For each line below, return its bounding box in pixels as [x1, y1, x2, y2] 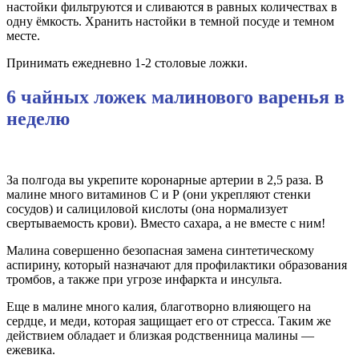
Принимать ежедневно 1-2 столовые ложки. [6, 56, 248, 71]
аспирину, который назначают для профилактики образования [6, 258, 347, 272]
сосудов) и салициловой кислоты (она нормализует [6, 202, 288, 216]
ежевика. [6, 343, 55, 357]
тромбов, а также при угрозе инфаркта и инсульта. [6, 272, 282, 287]
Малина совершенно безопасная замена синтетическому [6, 244, 314, 258]
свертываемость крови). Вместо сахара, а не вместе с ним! [6, 216, 325, 231]
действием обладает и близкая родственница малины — [6, 329, 314, 343]
